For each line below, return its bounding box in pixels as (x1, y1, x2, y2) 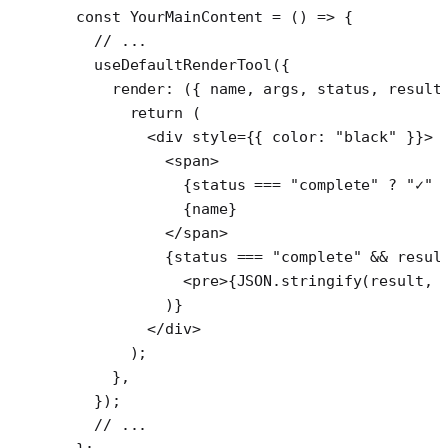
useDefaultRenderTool (76, 55, 273, 74)
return (76, 103, 184, 122)
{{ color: (245, 127, 335, 146)
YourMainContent (120, 7, 264, 26)
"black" (334, 127, 398, 146)
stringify (281, 271, 362, 290)
